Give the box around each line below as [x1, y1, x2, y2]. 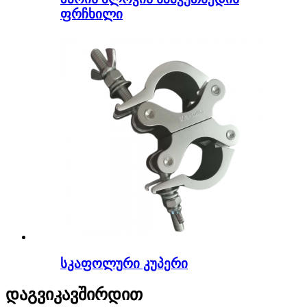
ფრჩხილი [60, 7, 123, 22]
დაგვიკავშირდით [5, 285, 143, 304]
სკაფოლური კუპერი [60, 256, 188, 271]
